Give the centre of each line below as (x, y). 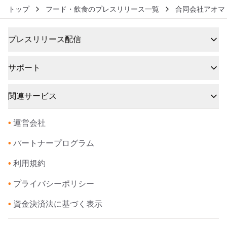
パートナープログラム (54, 143)
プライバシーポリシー (54, 184)
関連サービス (32, 96)
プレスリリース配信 (45, 40)
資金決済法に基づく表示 (58, 204)
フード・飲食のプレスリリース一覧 (102, 9)
